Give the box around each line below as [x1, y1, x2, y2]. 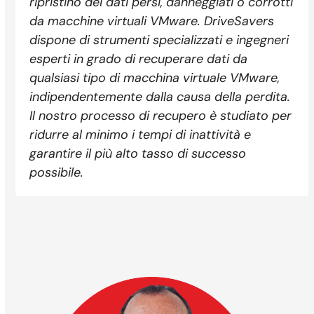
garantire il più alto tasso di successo [29, 145, 247, 163]
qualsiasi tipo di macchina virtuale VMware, [29, 69, 280, 87]
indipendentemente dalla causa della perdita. [29, 88, 291, 106]
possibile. [29, 164, 84, 182]
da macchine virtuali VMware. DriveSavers [29, 13, 275, 30]
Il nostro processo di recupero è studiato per [29, 107, 292, 125]
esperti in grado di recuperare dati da [29, 50, 248, 68]
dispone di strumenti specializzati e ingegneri [29, 32, 289, 49]
